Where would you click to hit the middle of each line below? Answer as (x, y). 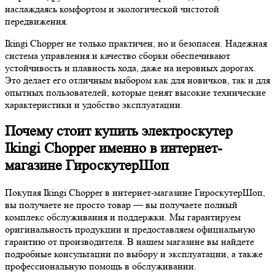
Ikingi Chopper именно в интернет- (114, 149)
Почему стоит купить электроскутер (119, 131)
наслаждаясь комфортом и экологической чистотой (112, 9)
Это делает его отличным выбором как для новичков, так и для (137, 80)
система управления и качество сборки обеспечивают (118, 55)
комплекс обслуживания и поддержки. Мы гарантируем (123, 217)
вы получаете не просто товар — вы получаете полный (121, 205)
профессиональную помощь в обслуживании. (101, 266)
